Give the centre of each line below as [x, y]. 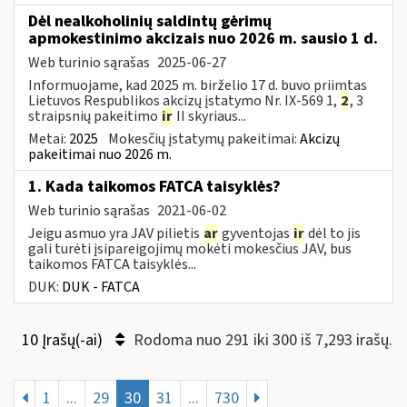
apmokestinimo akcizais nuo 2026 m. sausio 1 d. [203, 38]
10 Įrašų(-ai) [64, 340]
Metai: [49, 139]
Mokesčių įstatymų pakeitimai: [204, 139]
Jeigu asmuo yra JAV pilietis [115, 233]
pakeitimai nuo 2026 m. [100, 154]
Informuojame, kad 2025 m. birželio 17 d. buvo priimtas [198, 85]
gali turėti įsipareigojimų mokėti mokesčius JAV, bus [190, 248]
